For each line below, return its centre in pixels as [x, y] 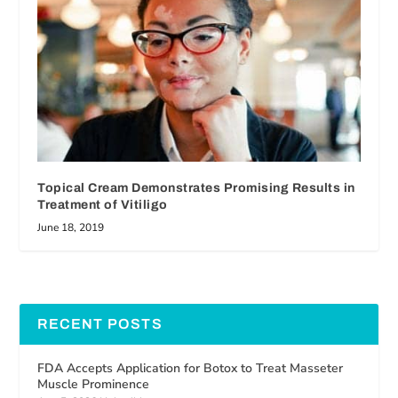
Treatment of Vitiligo [103, 204]
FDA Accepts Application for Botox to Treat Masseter [191, 368]
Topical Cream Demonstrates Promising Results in [196, 187]
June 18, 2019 [71, 227]
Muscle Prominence [94, 384]
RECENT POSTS [100, 323]
